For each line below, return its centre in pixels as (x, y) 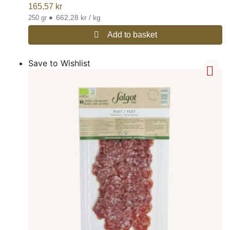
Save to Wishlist (59, 63)
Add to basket (132, 34)
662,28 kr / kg (78, 17)
